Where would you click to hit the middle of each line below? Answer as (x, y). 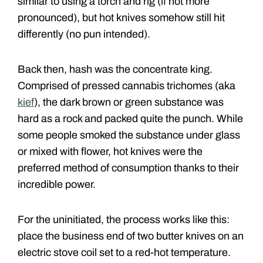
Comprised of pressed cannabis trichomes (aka (127, 86)
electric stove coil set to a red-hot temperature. (124, 253)
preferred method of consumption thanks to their (128, 168)
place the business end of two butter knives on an (131, 236)
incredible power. (57, 185)
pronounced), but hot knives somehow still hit (121, 18)
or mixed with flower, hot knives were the (110, 152)
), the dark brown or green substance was (129, 102)
